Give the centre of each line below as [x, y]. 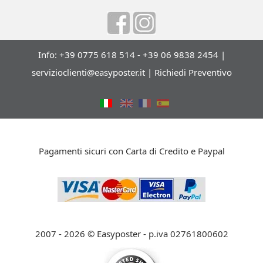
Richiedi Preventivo [193, 72]
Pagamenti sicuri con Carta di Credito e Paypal [131, 151]
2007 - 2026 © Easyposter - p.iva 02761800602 [131, 234]
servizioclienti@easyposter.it [88, 72]
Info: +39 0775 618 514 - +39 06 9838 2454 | [131, 55]
